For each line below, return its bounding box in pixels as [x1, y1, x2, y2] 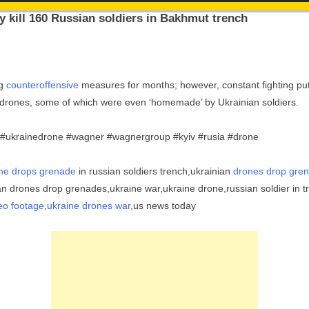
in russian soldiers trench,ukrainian [76, 166, 233, 177]
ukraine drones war [47, 200, 130, 211]
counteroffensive [6, 79, 79, 90]
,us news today [130, 200, 196, 211]
